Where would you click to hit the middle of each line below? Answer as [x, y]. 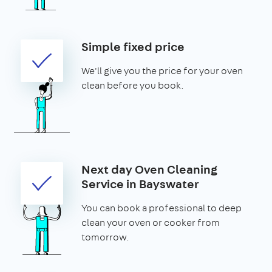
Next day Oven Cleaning [149, 169]
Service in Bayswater [140, 183]
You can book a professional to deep [161, 208]
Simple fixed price [133, 46]
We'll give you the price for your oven [162, 70]
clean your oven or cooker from [151, 222]
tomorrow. [105, 237]
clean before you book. [133, 85]
